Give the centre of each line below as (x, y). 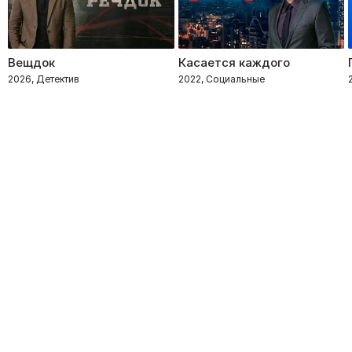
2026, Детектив (44, 79)
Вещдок (31, 62)
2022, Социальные (221, 79)
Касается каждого (234, 62)
